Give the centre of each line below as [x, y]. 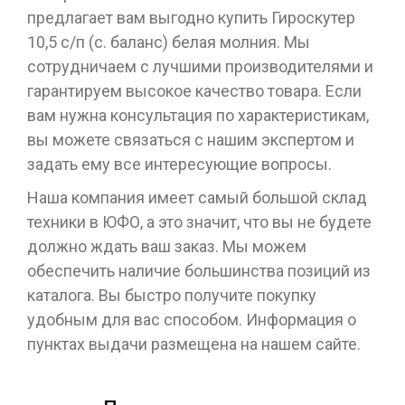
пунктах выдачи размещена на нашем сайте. [194, 344]
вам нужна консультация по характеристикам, [198, 116]
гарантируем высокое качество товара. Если [194, 91]
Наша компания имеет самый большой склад [197, 198]
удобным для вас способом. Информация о [192, 320]
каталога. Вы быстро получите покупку [172, 296]
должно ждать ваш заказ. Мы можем [167, 247]
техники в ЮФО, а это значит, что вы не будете [199, 222]
